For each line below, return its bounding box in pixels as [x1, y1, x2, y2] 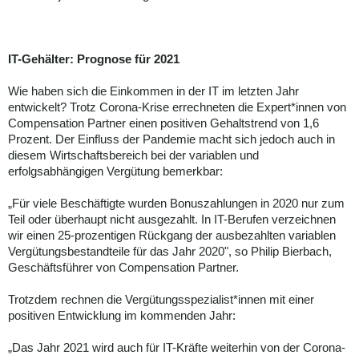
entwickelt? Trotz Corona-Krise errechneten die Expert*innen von [8, 100, 346, 115]
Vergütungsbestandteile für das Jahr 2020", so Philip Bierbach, [8, 244, 332, 259]
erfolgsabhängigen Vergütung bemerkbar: [8, 164, 223, 179]
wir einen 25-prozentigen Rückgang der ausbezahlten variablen [8, 228, 336, 243]
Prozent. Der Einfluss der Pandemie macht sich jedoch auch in [8, 132, 335, 147]
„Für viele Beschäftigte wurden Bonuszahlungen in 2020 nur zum [8, 196, 345, 211]
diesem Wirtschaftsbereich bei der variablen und [8, 148, 259, 163]
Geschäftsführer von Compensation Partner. [8, 260, 239, 275]
